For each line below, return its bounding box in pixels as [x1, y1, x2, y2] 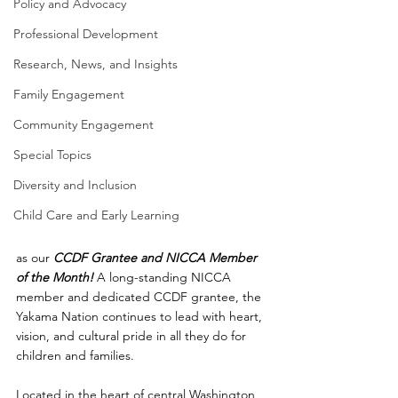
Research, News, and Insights [13, 56, 178, 72]
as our [16, 250, 53, 266]
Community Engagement [13, 116, 154, 132]
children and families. [16, 347, 134, 363]
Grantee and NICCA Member [91, 250, 260, 266]
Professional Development [13, 26, 158, 42]
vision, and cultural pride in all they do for [16, 328, 250, 344]
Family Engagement [13, 86, 124, 102]
